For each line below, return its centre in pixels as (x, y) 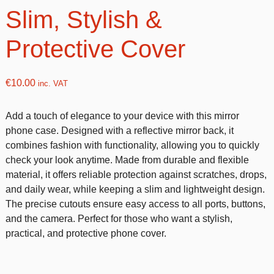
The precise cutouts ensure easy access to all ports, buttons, (135, 204)
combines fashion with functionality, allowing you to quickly (132, 145)
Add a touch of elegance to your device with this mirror (122, 116)
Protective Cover (95, 49)
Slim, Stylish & (83, 20)
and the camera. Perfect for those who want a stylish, (119, 219)
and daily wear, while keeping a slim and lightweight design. (135, 189)
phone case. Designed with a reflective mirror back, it (119, 131)
